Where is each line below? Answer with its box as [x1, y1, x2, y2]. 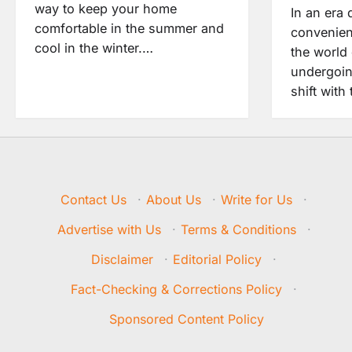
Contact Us [60, 191, 127, 207]
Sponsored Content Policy [108, 310, 264, 327]
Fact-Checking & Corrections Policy [71, 280, 283, 297]
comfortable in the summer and [35, 20, 224, 37]
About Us [146, 191, 202, 207]
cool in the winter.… [35, 40, 153, 57]
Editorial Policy [173, 251, 262, 267]
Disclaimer [91, 251, 154, 267]
